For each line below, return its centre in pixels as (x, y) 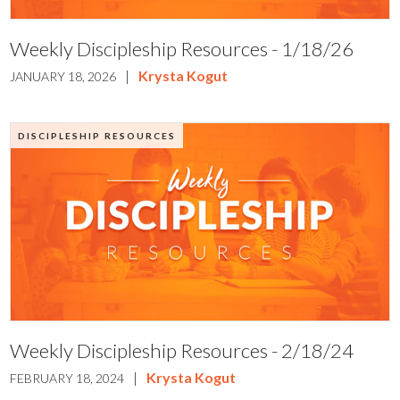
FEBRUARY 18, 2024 (67, 379)
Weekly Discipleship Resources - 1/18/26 (182, 48)
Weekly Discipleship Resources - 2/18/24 (182, 351)
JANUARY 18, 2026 (63, 76)
